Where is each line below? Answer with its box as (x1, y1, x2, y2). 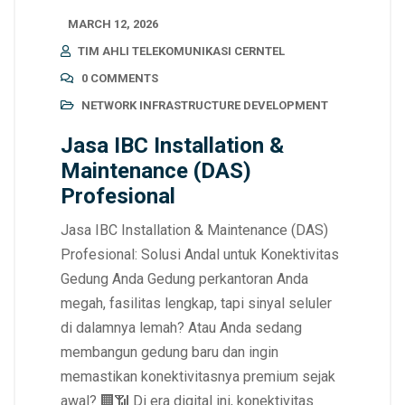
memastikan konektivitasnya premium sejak (61, 367, 335, 385)
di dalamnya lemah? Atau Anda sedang (61, 318, 302, 336)
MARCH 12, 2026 (68, 16, 158, 31)
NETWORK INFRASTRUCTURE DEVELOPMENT (81, 98, 328, 112)
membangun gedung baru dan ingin (61, 343, 278, 361)
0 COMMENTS (81, 71, 158, 85)
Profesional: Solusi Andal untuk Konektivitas (61, 245, 339, 263)
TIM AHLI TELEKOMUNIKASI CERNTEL (78, 43, 285, 58)
